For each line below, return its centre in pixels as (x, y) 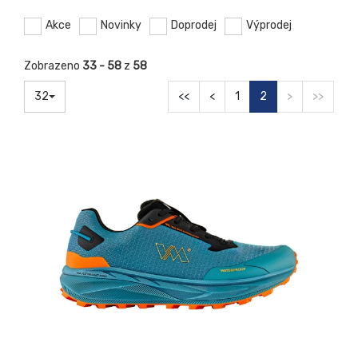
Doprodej (194, 25)
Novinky (121, 25)
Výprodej (269, 25)
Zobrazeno (53, 66)
